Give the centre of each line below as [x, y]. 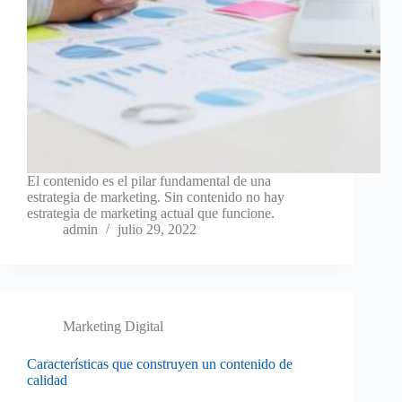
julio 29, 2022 [157, 230]
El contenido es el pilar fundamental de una [149, 181]
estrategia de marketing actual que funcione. [151, 214]
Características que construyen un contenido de [160, 364]
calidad [47, 380]
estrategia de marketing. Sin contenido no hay [156, 197]
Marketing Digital [113, 327]
